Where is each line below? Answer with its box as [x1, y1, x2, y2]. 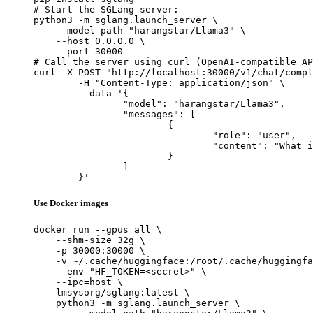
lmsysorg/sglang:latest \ [34, 286, 190, 298]
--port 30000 [34, 45, 123, 57]
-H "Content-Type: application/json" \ [34, 77, 78, 88]
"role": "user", [34, 129, 212, 140]
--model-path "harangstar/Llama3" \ [34, 24, 246, 36]
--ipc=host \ [34, 276, 123, 287]
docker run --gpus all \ [34, 224, 162, 235]
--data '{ [34, 87, 78, 99]
